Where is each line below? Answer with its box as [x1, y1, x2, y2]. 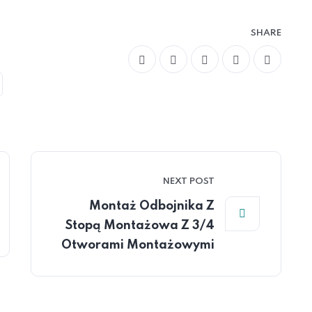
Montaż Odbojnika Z [89, 200, 214, 212]
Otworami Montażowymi [61, 239, 214, 251]
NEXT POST [163, 177, 214, 186]
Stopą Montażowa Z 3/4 [65, 219, 214, 232]
